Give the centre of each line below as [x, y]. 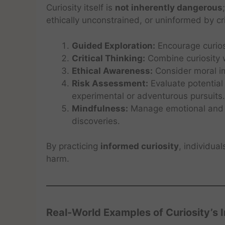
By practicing [73, 146]
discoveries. [96, 121]
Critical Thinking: [108, 58]
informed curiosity [140, 146]
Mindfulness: [100, 108]
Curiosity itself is [81, 8]
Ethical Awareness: [112, 71]
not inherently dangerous [169, 8]
